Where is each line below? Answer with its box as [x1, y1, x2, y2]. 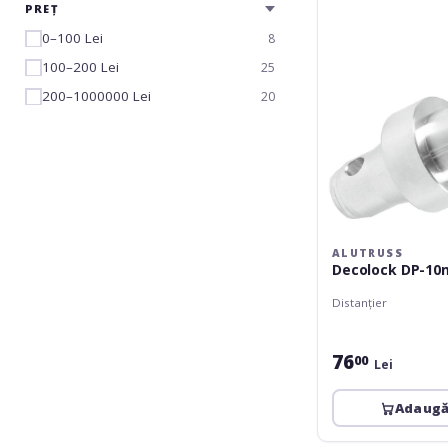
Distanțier [332, 294, 387, 310]
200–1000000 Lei [42, 87, 151, 105]
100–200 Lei [42, 58, 119, 76]
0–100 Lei [42, 29, 103, 47]
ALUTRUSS [332, 245, 403, 260]
